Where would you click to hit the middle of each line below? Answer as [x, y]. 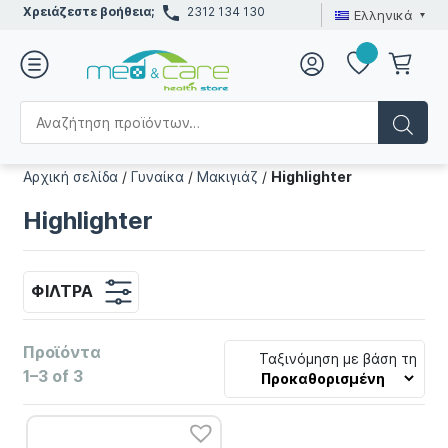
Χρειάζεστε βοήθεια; [89, 11]
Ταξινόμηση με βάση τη [338, 359]
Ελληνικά [383, 14]
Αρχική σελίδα [71, 176]
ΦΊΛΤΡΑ [61, 290]
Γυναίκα [158, 176]
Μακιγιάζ [228, 176]
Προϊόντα [62, 352]
